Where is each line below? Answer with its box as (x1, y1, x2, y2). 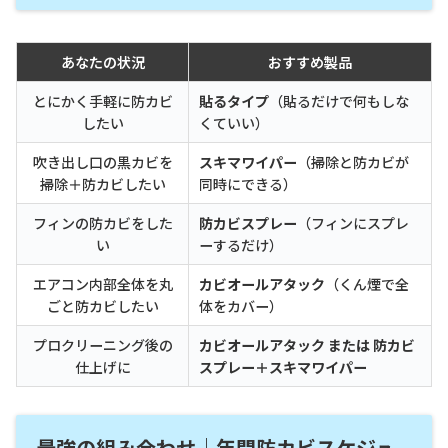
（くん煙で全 (325, 274, 409, 295)
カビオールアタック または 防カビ (199, 335, 415, 356)
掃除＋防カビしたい (39, 174, 166, 195)
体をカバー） (199, 296, 283, 317)
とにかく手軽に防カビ (32, 91, 173, 112)
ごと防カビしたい (46, 296, 159, 317)
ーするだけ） (199, 235, 283, 256)
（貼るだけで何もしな (269, 91, 409, 112)
